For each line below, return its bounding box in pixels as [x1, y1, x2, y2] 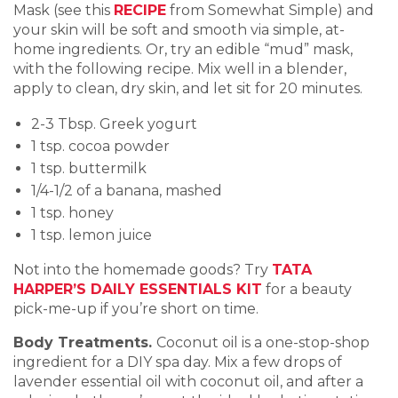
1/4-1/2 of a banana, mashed [31, 181, 222, 199]
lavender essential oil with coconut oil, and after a [13, 372, 363, 390]
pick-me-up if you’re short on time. [13, 299, 259, 317]
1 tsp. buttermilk [31, 159, 147, 177]
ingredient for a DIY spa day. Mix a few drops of [13, 353, 342, 370]
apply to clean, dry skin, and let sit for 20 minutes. [13, 79, 362, 97]
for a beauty [262, 280, 352, 298]
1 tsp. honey [31, 203, 114, 221]
